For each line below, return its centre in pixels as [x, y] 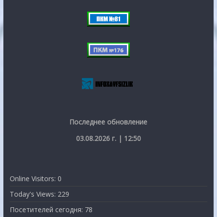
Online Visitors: [33, 178]
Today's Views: [33, 194]
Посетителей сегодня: [47, 209]
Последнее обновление [108, 122]
